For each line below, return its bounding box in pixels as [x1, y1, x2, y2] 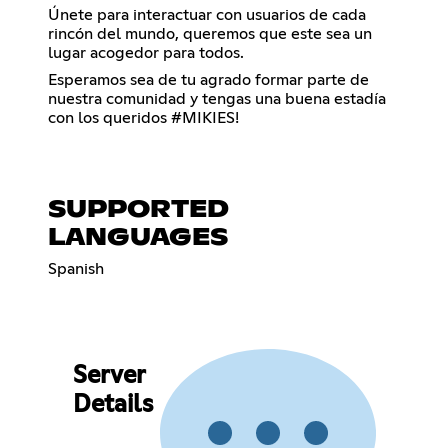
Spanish [48, 260, 104, 277]
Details [72, 393, 153, 418]
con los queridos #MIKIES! [48, 109, 239, 126]
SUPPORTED [48, 197, 229, 222]
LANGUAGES [48, 225, 228, 250]
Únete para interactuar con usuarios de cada [48, 6, 366, 23]
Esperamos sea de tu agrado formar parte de [48, 71, 369, 88]
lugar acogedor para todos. [48, 44, 244, 61]
